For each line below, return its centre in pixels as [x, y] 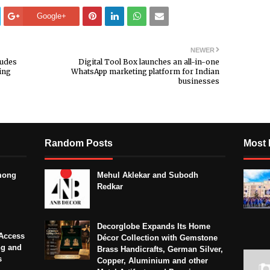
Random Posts [79, 143]
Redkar [110, 186]
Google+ [51, 16]
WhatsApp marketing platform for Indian [145, 71]
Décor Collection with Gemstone [157, 237]
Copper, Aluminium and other [152, 260]
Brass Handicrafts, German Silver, [160, 249]
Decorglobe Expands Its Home [154, 226]
